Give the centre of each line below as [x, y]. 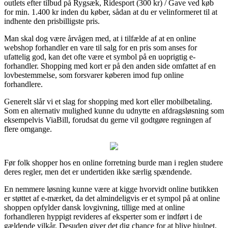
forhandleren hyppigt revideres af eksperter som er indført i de [103, 216]
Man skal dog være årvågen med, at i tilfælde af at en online [100, 38]
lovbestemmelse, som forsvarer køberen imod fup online [94, 75]
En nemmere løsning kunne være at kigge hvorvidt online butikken [111, 189]
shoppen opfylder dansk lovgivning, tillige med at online [94, 207]
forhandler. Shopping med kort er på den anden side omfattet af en [110, 66]
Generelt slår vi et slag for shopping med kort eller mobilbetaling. [108, 101]
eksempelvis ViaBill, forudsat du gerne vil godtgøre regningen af [108, 120]
